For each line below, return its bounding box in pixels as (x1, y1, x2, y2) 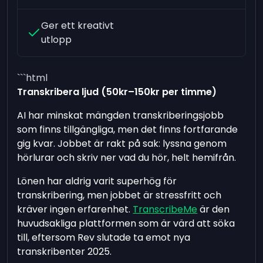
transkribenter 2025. (17, 244, 112, 258)
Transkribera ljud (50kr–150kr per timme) (17, 85, 217, 99)
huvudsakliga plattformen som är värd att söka (17, 216, 235, 230)
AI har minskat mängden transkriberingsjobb (17, 108, 224, 122)
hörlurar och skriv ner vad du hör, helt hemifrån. (17, 150, 237, 164)
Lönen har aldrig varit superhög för (17, 174, 177, 188)
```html (17, 70, 48, 85)
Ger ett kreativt (41, 18, 114, 32)
